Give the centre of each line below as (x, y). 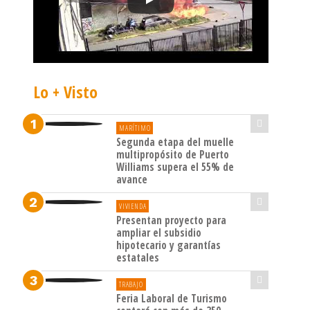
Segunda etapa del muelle (175, 142)
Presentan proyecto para (171, 220)
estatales (138, 258)
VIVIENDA (133, 207)
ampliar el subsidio (159, 233)
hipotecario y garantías (168, 245)
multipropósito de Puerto (173, 155)
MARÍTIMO (135, 128)
